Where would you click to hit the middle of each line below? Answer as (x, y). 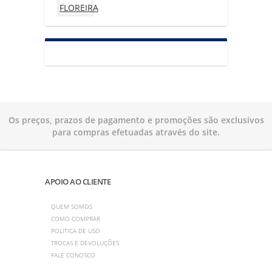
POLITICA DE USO (76, 230)
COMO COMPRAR (76, 218)
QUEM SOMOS (72, 206)
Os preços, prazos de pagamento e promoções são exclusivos (136, 120)
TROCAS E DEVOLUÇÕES (85, 243)
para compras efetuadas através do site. (136, 132)
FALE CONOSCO (73, 255)
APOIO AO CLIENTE (78, 181)
